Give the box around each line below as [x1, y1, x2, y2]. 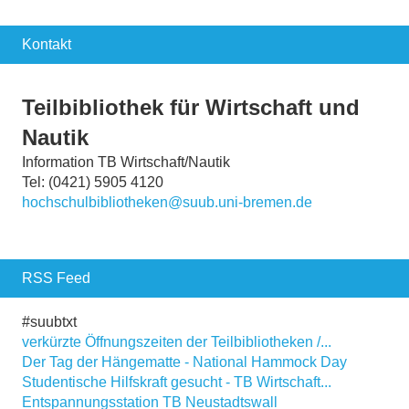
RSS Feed [22, 270, 90, 287]
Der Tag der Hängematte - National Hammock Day [22, 354, 347, 371]
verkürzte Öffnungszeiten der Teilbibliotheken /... [22, 334, 331, 351]
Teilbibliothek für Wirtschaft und [22, 95, 360, 121]
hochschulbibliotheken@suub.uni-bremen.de [22, 194, 312, 211]
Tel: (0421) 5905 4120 [22, 174, 163, 191]
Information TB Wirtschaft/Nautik [22, 154, 230, 171]
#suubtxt [22, 314, 77, 330]
